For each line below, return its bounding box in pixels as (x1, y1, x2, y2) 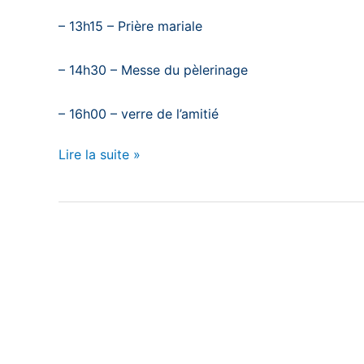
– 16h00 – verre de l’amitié (58, 106, 219, 123)
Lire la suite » (58, 146, 141, 163)
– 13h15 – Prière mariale (58, 18, 202, 35)
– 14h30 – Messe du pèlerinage (58, 62, 248, 79)
